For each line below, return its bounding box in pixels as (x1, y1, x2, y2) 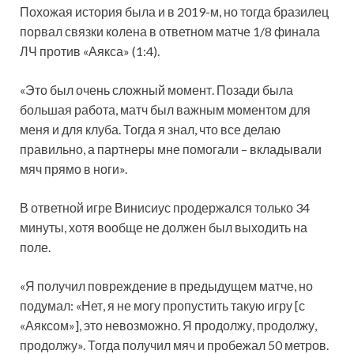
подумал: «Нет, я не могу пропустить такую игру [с (20, 297, 305, 313)
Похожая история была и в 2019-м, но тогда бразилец (20, 3, 329, 19)
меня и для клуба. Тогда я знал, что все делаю (20, 121, 281, 137)
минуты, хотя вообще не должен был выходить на (20, 219, 307, 235)
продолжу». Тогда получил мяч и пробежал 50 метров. (20, 337, 329, 352)
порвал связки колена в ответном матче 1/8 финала (20, 23, 320, 39)
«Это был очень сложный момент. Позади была (20, 81, 293, 97)
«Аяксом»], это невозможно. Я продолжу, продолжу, (20, 317, 317, 333)
